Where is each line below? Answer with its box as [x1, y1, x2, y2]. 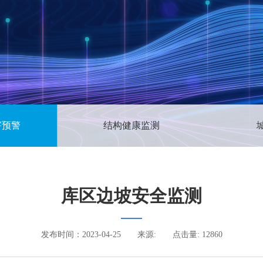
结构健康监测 [103, 120, 160, 130]
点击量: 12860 [172, 230, 222, 239]
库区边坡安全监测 [61, 186, 202, 205]
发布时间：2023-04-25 [41, 230, 121, 239]
